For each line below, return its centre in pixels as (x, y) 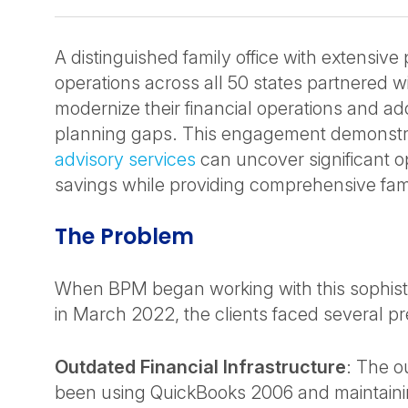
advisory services (125, 159)
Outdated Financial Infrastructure (200, 367)
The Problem (127, 236)
